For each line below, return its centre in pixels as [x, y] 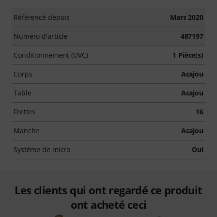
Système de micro [42, 149]
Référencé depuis [42, 17]
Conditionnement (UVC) [51, 55]
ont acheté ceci [108, 204]
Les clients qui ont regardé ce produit [108, 190]
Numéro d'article [41, 36]
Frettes [25, 111]
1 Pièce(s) [188, 55]
